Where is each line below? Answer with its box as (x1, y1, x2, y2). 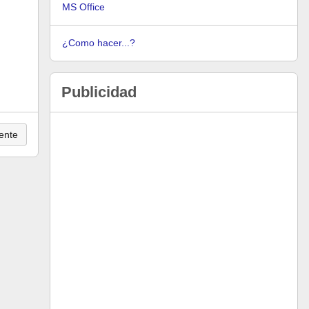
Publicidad (61, 83, 137, 101)
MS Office (62, 1, 105, 12)
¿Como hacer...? (62, 37, 135, 48)
